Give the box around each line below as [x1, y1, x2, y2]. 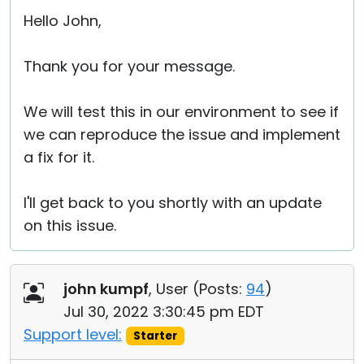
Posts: [199, 279, 242, 299]
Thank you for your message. [24, 56, 235, 76]
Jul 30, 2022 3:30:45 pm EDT [63, 301, 264, 322]
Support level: [24, 324, 122, 344]
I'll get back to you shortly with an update [24, 193, 322, 213]
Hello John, [24, 11, 102, 31]
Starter [132, 328, 177, 344]
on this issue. [24, 215, 116, 236]
